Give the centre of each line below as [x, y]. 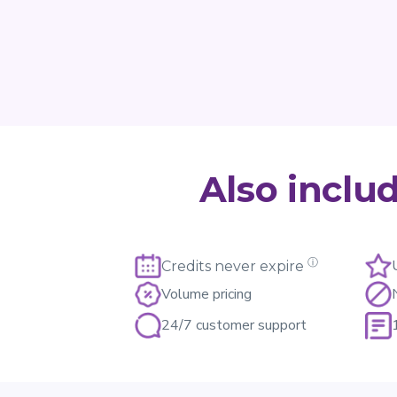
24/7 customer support [234, 325]
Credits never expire [233, 267]
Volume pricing [206, 295]
